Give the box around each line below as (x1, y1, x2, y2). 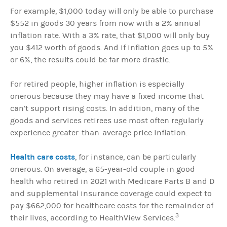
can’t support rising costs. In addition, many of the (10, 103, 199, 113)
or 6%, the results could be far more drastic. (10, 55, 170, 64)
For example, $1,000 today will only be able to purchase (10, 6, 213, 16)
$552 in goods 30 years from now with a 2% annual (10, 18, 201, 28)
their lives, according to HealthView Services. (10, 213, 175, 222)
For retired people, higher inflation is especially (10, 79, 184, 89)
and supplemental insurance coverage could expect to (10, 188, 212, 198)
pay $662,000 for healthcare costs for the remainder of (10, 201, 213, 210)
